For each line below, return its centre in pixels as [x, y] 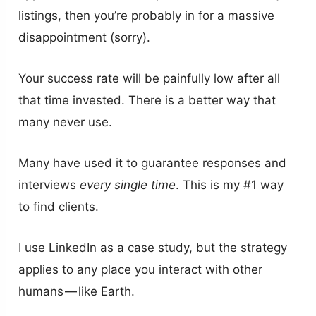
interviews [49, 185]
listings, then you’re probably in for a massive [147, 15]
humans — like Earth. [77, 292]
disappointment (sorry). [85, 37]
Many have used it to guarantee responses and [153, 163]
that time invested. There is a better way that [147, 101]
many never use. [66, 122]
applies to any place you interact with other [141, 270]
